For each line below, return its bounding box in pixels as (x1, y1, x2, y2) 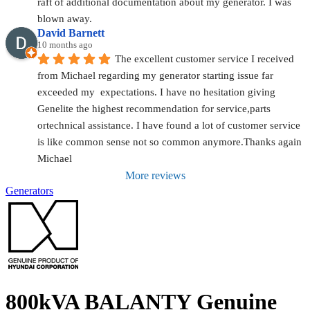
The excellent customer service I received (115, 53, 294, 64)
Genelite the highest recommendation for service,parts (37, 102, 271, 114)
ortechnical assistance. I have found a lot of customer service (37, 119, 300, 131)
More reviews (125, 169, 185, 181)
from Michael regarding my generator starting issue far (37, 69, 273, 81)
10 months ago (37, 39, 93, 50)
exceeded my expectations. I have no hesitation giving (37, 86, 275, 98)
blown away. (37, 12, 92, 24)
